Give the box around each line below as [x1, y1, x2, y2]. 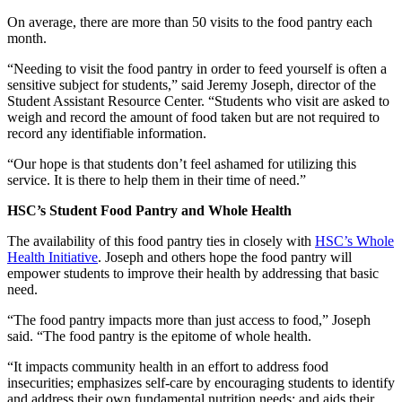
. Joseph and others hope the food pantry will [98, 249, 352, 266]
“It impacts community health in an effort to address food [7, 359, 328, 375]
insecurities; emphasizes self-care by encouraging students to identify [7, 375, 395, 391]
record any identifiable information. [7, 126, 206, 142]
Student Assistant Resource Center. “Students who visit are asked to [7, 93, 389, 109]
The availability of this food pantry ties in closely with [7, 233, 315, 249]
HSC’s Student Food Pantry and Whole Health [7, 203, 292, 219]
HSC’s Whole [315, 233, 394, 249]
